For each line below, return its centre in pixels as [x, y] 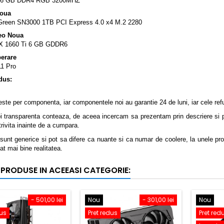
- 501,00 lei [47, 200]
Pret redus [103, 213]
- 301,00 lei [158, 200]
